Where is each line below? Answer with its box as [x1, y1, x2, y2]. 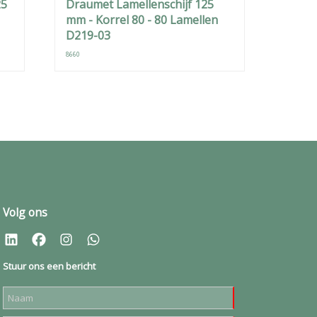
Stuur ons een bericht [3, 260, 96, 272]
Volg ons [3, 204, 47, 220]
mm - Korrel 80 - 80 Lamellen [66, 12, 219, 28]
